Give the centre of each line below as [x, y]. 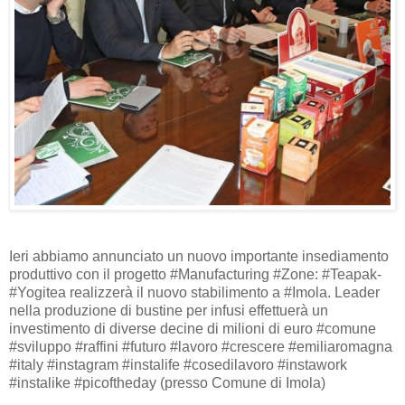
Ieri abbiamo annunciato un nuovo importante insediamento [199, 256]
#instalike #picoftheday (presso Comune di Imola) [167, 382]
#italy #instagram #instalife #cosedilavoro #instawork [178, 364]
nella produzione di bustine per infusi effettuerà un [169, 310]
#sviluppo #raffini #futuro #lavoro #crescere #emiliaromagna [201, 346]
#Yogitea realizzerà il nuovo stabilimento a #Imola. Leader [194, 292]
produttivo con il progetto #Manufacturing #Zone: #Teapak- [195, 274]
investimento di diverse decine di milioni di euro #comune [193, 328]
